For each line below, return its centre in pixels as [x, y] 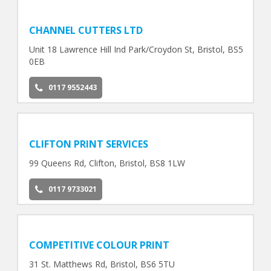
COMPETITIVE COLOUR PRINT [99, 245]
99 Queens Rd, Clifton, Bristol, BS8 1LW [107, 163]
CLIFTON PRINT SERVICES [88, 144]
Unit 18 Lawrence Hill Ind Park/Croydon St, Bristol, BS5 [136, 49]
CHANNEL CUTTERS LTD [86, 30]
